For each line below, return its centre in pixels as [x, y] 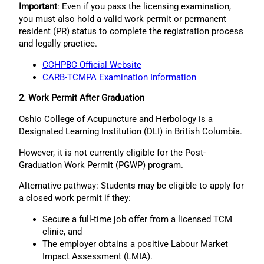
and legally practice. [58, 44]
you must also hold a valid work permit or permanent [123, 19]
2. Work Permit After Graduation [82, 98]
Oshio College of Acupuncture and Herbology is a [116, 119]
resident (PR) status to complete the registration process [131, 32]
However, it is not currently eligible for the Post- [112, 152]
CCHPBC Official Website [92, 65]
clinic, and [62, 232]
